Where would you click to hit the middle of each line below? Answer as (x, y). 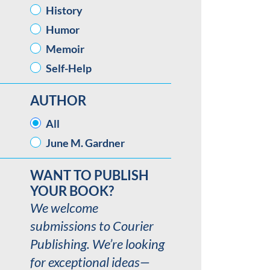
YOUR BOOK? (72, 191)
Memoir (65, 49)
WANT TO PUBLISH (89, 175)
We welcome (64, 208)
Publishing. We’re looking (97, 244)
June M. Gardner (85, 143)
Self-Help (69, 68)
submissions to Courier (92, 226)
